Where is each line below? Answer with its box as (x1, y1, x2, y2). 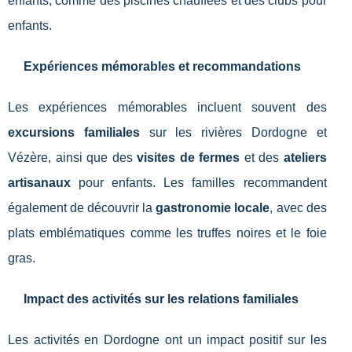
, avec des (269, 201, 327, 215)
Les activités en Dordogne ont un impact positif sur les (8, 333, 327, 347)
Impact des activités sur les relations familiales (24, 292, 299, 306)
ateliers (283, 151, 327, 165)
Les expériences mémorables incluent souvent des (8, 101, 327, 115)
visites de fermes (137, 151, 240, 165)
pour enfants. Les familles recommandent (71, 176, 327, 190)
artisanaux (8, 176, 71, 190)
